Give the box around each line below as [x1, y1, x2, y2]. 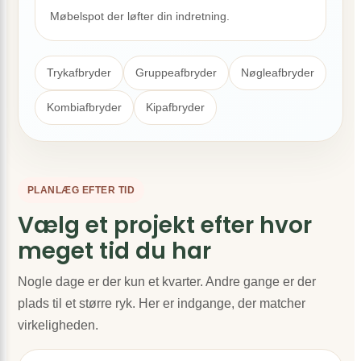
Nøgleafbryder [241, 66, 314, 79]
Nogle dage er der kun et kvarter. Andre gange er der [18, 275, 316, 288]
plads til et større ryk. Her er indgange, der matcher [18, 297, 305, 310]
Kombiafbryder [47, 101, 122, 114]
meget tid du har [18, 235, 211, 267]
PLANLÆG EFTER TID [27, 185, 135, 196]
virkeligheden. [18, 318, 98, 332]
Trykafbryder [47, 66, 111, 79]
